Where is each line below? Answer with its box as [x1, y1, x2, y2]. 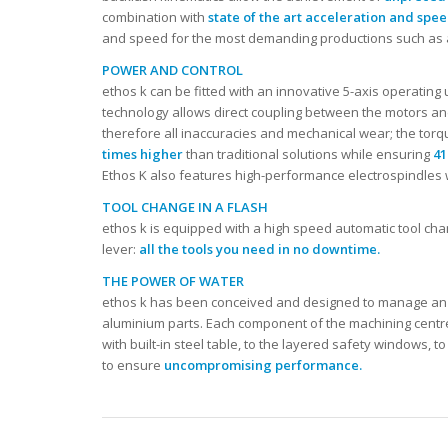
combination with [102, 7, 208, 26]
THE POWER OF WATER [102, 271, 244, 290]
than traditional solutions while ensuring [186, 144, 433, 163]
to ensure [102, 355, 161, 374]
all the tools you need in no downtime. [139, 239, 380, 258]
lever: [102, 239, 139, 258]
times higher [102, 144, 186, 163]
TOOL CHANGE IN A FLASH [102, 197, 268, 216]
